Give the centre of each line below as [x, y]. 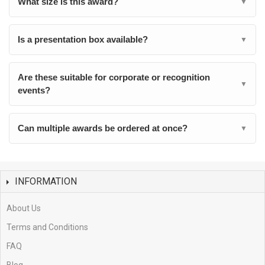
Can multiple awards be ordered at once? [103, 128]
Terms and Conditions [47, 227]
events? [34, 90]
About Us [24, 208]
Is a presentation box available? [83, 39]
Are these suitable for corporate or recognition [114, 77]
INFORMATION [46, 181]
